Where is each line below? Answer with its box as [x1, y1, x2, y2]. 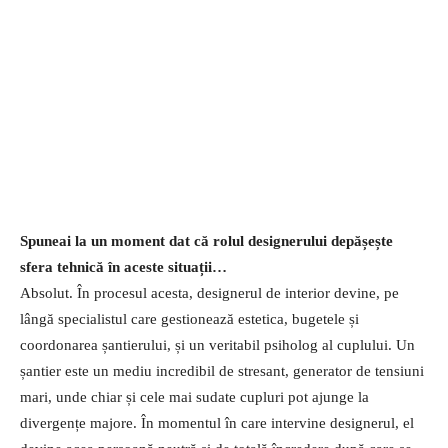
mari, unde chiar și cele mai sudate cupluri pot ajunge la [20, 388, 369, 405]
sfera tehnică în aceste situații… [20, 258, 227, 275]
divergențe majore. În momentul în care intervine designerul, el [20, 414, 414, 431]
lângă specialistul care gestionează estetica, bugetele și [20, 310, 359, 327]
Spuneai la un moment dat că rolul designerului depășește [20, 232, 393, 249]
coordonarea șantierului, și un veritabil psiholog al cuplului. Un [20, 336, 415, 353]
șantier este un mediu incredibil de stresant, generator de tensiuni [20, 362, 424, 379]
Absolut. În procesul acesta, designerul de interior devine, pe [20, 284, 399, 301]
